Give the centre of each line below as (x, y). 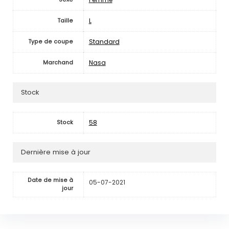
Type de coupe (51, 41)
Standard (104, 41)
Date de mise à (50, 180)
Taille (65, 20)
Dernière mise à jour (55, 152)
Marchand (58, 62)
